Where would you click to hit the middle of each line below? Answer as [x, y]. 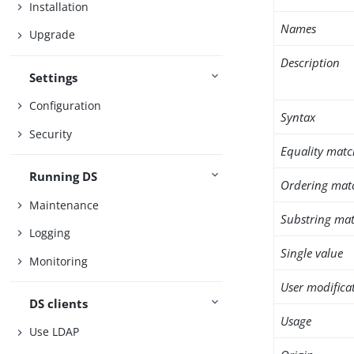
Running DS [64, 177]
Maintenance [64, 205]
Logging [50, 233]
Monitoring [59, 261]
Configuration [66, 106]
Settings [54, 77]
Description [311, 62]
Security [51, 134]
